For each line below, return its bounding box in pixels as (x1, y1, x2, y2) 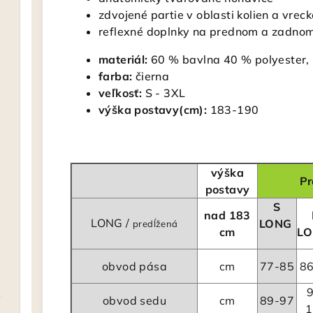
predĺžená (133, 218, 178, 229)
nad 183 (204, 208, 251, 222)
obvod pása (102, 259, 167, 273)
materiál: (99, 52, 148, 66)
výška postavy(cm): (99, 103, 208, 117)
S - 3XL (142, 86, 186, 100)
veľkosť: (99, 86, 143, 100)
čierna (132, 69, 170, 83)
